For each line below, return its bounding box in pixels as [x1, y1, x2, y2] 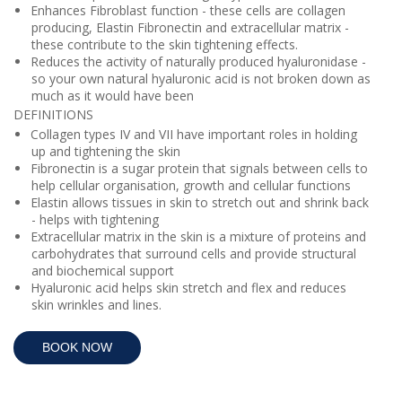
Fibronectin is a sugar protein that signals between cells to [30, 160, 368, 178]
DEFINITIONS [13, 106, 93, 124]
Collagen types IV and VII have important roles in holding [30, 126, 357, 144]
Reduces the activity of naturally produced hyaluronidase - [30, 53, 366, 71]
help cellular [31, 177, 103, 195]
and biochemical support [31, 262, 178, 280]
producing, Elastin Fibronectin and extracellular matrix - [31, 19, 349, 37]
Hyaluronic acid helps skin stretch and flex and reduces [30, 279, 346, 297]
